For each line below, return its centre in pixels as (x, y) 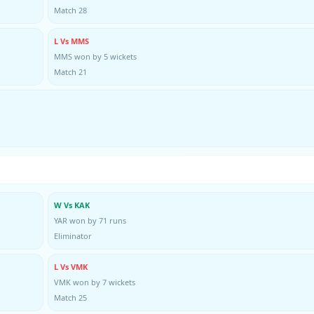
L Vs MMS (71, 41)
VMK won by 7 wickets (95, 282)
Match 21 (70, 71)
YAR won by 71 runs (90, 220)
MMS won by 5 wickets (95, 56)
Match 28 (70, 10)
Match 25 (70, 297)
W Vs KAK (72, 205)
